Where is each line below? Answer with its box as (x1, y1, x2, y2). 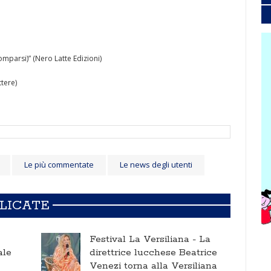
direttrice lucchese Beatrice (90, 246, 217, 259)
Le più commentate (24, 159, 94, 170)
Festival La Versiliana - (90, 233, 199, 246)
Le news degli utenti (120, 159, 192, 170)
